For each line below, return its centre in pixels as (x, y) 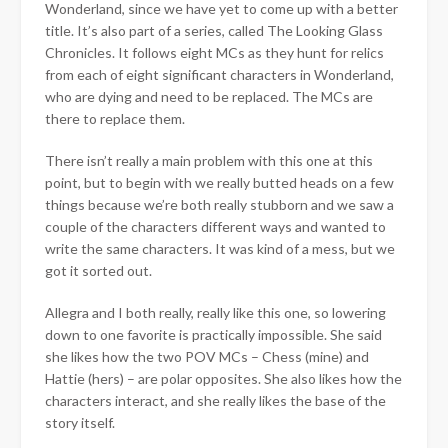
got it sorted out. (98, 270)
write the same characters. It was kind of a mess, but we (220, 248)
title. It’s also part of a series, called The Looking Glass (214, 30)
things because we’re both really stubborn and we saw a (219, 204)
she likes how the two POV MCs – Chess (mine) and (207, 356)
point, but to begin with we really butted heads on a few (219, 182)
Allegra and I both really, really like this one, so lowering (215, 312)
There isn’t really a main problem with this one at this (209, 160)
